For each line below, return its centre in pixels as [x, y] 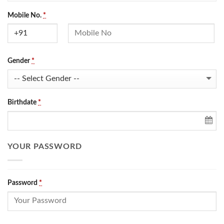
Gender [19, 60]
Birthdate [23, 102]
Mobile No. [25, 15]
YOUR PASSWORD [45, 147]
